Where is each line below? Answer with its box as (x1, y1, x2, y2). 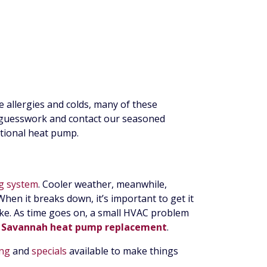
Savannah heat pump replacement (1, 221, 167, 234)
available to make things (67, 244, 178, 258)
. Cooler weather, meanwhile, (38, 178, 167, 191)
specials (32, 244, 67, 258)
